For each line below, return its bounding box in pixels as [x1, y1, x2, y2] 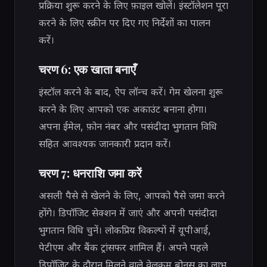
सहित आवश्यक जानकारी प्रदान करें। [39, 137, 171, 150]
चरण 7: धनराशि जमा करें [39, 164, 142, 181]
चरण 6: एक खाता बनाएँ [39, 60, 136, 77]
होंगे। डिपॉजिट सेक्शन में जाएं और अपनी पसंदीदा [39, 206, 217, 219]
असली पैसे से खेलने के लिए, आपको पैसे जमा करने [39, 189, 225, 201]
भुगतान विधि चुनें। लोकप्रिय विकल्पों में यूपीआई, [39, 223, 211, 236]
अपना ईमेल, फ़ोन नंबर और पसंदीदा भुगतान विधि [39, 120, 217, 132]
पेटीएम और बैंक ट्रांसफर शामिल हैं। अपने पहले [39, 241, 208, 253]
